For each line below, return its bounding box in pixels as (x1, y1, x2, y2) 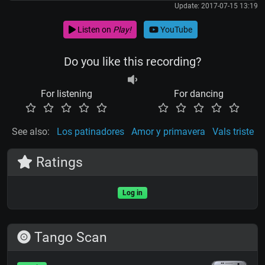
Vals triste (212, 126, 254, 138)
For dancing (174, 88, 224, 100)
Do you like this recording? (64, 54, 201, 69)
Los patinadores (56, 126, 124, 138)
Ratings (33, 154, 83, 171)
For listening (40, 88, 92, 100)
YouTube (158, 24, 192, 34)
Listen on (75, 24, 113, 34)
